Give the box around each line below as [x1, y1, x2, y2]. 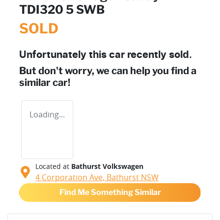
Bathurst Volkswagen [71, 161, 143, 171]
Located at [35, 161, 69, 171]
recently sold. [125, 50, 192, 60]
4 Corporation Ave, [35, 171, 107, 183]
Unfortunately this [19, 50, 109, 60]
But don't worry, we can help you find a [19, 64, 196, 77]
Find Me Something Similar [59, 187, 161, 197]
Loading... [29, 109, 65, 120]
